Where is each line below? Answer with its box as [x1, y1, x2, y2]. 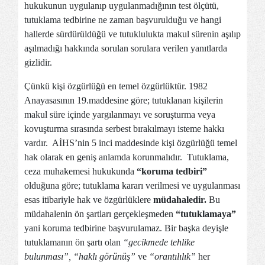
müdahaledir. [153, 195, 206, 205]
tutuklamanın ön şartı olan [24, 237, 121, 247]
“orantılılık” [149, 251, 196, 261]
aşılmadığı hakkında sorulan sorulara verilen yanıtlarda [24, 43, 227, 53]
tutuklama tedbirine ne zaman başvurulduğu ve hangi [24, 15, 221, 25]
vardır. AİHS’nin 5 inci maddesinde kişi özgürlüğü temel [24, 138, 237, 148]
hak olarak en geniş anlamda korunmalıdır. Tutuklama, [24, 152, 229, 162]
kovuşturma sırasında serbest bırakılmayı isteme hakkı [24, 124, 224, 134]
